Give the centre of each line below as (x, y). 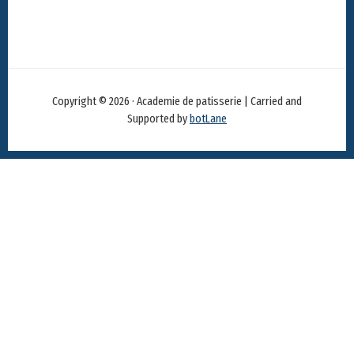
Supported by (158, 119)
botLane (208, 119)
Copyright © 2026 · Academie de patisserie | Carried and (177, 102)
